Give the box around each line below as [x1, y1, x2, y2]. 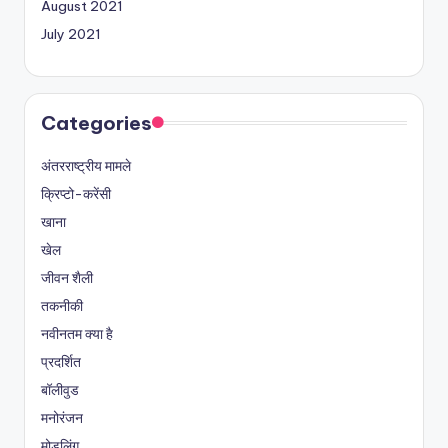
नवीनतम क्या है [41, 324, 113, 343]
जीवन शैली [41, 268, 93, 287]
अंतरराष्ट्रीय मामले [41, 156, 131, 175]
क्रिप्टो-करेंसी [41, 184, 111, 203]
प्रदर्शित [41, 352, 81, 371]
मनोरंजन [41, 408, 83, 427]
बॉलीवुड [41, 380, 79, 399]
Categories [41, 110, 152, 135]
